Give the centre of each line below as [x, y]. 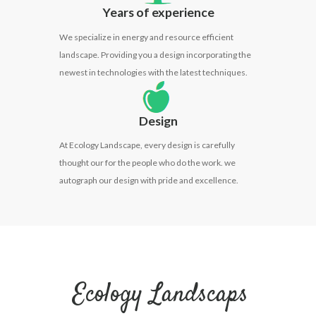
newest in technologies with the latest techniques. [153, 72]
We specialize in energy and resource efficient [146, 37]
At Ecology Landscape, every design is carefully [147, 145]
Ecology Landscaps [160, 295]
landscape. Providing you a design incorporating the [155, 54]
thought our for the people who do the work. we [147, 163]
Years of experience [158, 13]
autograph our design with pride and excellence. [149, 181]
